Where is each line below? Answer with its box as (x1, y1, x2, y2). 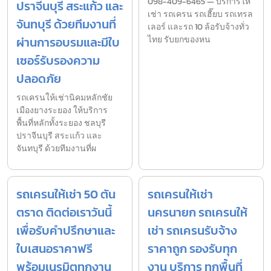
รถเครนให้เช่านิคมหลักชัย (16, 91, 113, 104)
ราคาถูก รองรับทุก (148, 239, 237, 258)
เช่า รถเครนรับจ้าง (148, 221, 237, 240)
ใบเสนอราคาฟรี (16, 239, 93, 258)
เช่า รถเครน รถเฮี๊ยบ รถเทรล (148, 7, 253, 21)
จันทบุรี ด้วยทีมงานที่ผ (16, 142, 96, 155)
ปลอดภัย (16, 69, 61, 88)
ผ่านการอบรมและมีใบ (16, 33, 120, 51)
